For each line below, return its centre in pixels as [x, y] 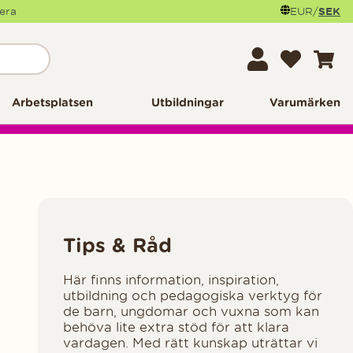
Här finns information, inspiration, [171, 279]
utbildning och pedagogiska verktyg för [193, 295]
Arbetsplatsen [53, 102]
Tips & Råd [117, 245]
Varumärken [305, 102]
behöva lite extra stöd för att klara [176, 327]
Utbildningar [188, 102]
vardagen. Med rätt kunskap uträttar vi [190, 342]
